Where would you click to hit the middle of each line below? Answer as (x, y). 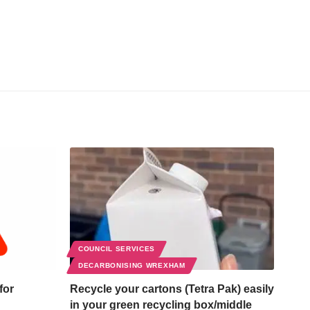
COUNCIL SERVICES (117, 249)
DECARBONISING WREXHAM (132, 266)
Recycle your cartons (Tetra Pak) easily (172, 289)
